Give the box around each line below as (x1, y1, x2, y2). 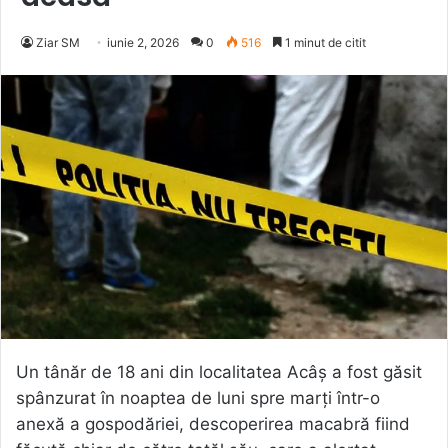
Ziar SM (36, 34, 80, 50)
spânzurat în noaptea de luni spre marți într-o (16, 388, 380, 409)
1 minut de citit (282, 34, 366, 50)
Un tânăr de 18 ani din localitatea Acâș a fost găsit (16, 362, 422, 383)
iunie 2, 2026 (107, 34, 179, 50)
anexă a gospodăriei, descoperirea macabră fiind (16, 414, 410, 435)
